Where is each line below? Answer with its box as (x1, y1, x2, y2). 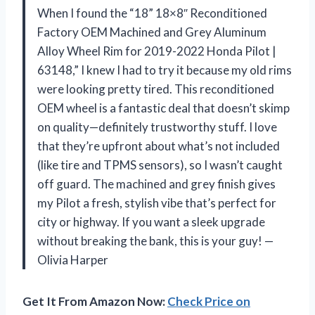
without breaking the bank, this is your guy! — (37, 233, 274, 248)
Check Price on (167, 293, 250, 309)
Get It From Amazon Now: (22, 293, 167, 309)
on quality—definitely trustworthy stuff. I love (37, 119, 277, 134)
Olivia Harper (37, 252, 108, 267)
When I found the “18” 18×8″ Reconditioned (37, 5, 267, 20)
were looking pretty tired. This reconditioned (37, 81, 274, 96)
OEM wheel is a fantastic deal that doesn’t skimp (37, 100, 290, 115)
